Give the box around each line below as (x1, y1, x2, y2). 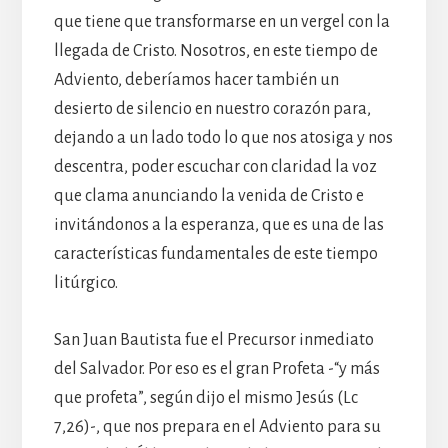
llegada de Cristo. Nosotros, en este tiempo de (53, 41, 378, 60)
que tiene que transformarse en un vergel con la (53, 12, 390, 31)
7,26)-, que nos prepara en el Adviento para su (53, 417, 381, 436)
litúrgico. (53, 273, 118, 292)
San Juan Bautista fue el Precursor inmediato (53, 330, 374, 349)
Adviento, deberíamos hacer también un (53, 70, 339, 89)
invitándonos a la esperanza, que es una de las (53, 215, 384, 234)
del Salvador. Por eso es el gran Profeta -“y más (53, 359, 380, 378)
